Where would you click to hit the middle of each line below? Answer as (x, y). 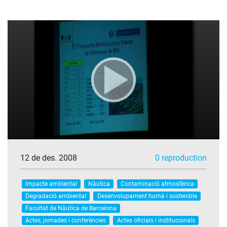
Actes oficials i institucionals (156, 220)
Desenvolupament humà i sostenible (147, 196)
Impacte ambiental (51, 184)
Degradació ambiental (56, 196)
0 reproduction (181, 158)
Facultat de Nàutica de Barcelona (71, 208)
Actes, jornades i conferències (66, 220)
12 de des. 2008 (49, 158)
